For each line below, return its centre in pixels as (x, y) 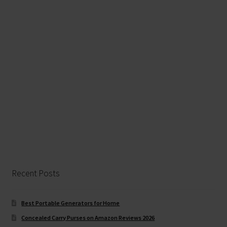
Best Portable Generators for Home (71, 203)
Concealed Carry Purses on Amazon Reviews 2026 (88, 218)
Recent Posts (35, 174)
